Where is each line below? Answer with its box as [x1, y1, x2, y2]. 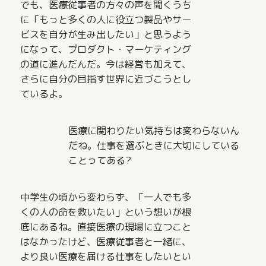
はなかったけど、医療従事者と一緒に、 [20, 235, 192, 248]
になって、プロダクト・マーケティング [20, 43, 192, 56]
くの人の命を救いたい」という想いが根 [20, 205, 192, 218]
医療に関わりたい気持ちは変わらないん [68, 123, 239, 137]
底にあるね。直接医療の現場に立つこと [20, 220, 192, 233]
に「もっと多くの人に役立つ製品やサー [20, 13, 192, 27]
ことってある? [68, 153, 131, 167]
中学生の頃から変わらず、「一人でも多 [20, 190, 192, 204]
